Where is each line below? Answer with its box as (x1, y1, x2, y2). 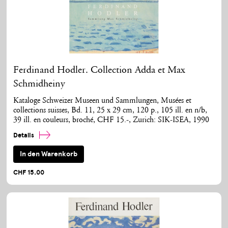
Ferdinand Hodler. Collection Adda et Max (13, 65, 186, 76)
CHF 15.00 (13, 168, 45, 177)
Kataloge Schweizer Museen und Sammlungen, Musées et (13, 97, 192, 105)
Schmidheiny (13, 79, 66, 90)
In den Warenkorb (20, 149, 78, 158)
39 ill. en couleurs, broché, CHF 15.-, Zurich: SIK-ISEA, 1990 (13, 117, 210, 125)
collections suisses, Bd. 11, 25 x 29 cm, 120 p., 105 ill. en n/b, (13, 107, 208, 115)
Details (13, 131, 36, 140)
